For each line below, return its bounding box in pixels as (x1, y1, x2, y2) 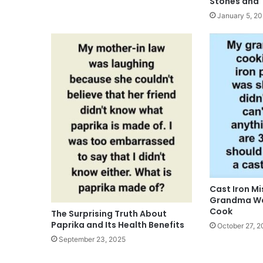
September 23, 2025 (59, 235, 126, 244)
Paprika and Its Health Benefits (51, 219, 184, 231)
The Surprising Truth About (51, 208, 167, 220)
